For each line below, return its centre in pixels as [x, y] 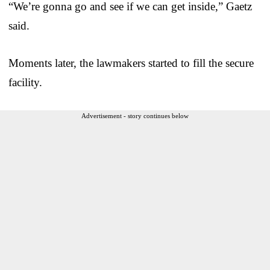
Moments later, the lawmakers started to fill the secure [131, 63]
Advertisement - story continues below [135, 115]
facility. [25, 82]
